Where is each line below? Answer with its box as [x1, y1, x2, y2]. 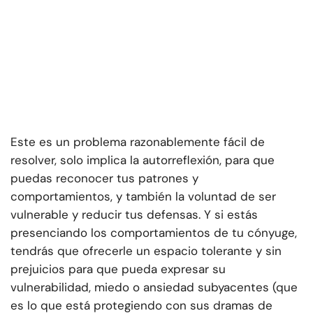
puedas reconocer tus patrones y [10, 170, 198, 187]
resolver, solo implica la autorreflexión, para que [10, 152, 275, 168]
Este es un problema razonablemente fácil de [10, 134, 265, 150]
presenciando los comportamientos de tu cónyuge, [10, 225, 297, 241]
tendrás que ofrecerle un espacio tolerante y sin [10, 243, 282, 259]
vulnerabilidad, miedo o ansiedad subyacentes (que [10, 279, 298, 296]
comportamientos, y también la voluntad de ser [10, 189, 276, 205]
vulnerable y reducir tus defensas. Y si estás [10, 207, 258, 223]
